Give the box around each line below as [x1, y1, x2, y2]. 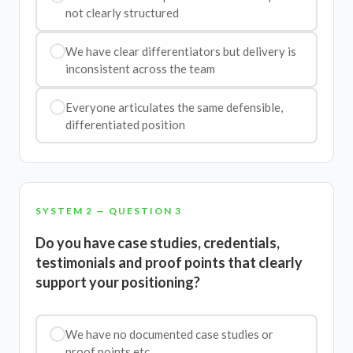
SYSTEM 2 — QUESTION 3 [35, 205, 183, 217]
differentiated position [65, 117, 185, 132]
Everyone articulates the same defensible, [65, 99, 283, 114]
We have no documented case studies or [65, 326, 273, 341]
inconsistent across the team [65, 61, 215, 76]
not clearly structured [65, 5, 179, 20]
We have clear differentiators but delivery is [65, 43, 296, 58]
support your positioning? [35, 273, 200, 291]
